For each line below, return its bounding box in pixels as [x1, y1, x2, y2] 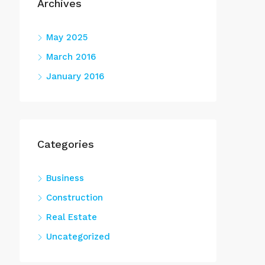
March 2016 [46, 51, 96, 62]
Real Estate [46, 212, 97, 222]
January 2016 [46, 71, 104, 82]
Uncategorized [46, 231, 110, 242]
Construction [46, 192, 103, 203]
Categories [37, 138, 94, 150]
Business [46, 173, 84, 183]
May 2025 [46, 32, 88, 43]
